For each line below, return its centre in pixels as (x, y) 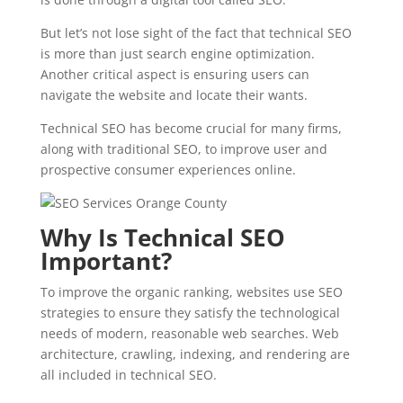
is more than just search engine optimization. (177, 54)
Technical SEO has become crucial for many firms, (191, 128)
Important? (106, 261)
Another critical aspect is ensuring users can (175, 74)
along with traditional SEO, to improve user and (184, 149)
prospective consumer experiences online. (168, 170)
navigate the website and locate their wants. (175, 95)
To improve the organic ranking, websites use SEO (191, 292)
